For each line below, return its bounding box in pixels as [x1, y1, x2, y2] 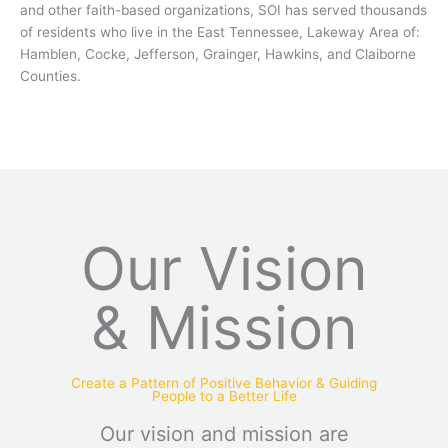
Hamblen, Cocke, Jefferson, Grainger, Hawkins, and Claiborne [20, 46, 416, 63]
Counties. [20, 68, 81, 85]
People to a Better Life [151, 388, 297, 405]
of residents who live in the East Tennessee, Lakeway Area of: [20, 24, 420, 41]
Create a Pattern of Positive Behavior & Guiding [71, 375, 377, 392]
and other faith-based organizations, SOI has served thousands [20, 2, 427, 19]
